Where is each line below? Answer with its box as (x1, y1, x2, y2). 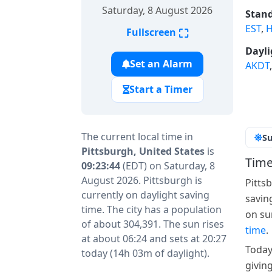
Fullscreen (126, 25, 178, 39)
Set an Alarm (130, 57, 192, 70)
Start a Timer (129, 83, 192, 96)
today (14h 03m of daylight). (81, 246, 209, 260)
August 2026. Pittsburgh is (81, 174, 202, 187)
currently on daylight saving (81, 188, 209, 202)
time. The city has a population (81, 203, 222, 216)
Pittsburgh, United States (81, 144, 205, 158)
